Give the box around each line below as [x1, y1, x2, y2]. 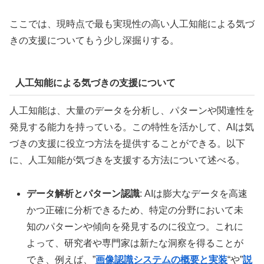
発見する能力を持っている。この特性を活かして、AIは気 [9, 122, 254, 133]
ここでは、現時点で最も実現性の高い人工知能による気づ [9, 18, 255, 29]
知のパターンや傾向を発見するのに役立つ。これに [27, 222, 244, 232]
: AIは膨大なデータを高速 [140, 189, 248, 199]
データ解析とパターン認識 [27, 189, 140, 199]
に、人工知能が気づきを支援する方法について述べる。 [9, 155, 245, 166]
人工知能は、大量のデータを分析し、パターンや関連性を [9, 105, 255, 116]
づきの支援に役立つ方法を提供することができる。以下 [9, 138, 245, 149]
